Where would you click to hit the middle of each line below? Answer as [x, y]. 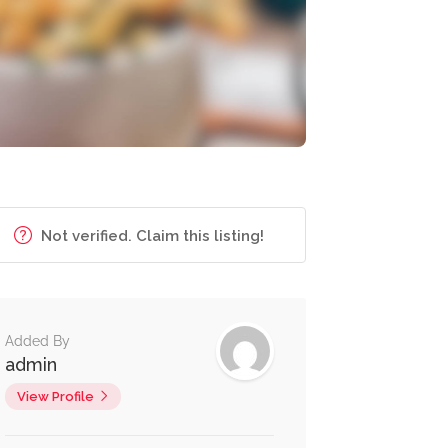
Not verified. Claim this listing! [151, 236]
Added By [37, 341]
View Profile [55, 396]
